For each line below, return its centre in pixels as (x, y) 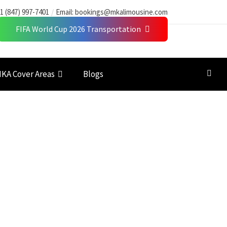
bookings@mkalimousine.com (121, 12)
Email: (65, 12)
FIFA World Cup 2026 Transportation (78, 29)
